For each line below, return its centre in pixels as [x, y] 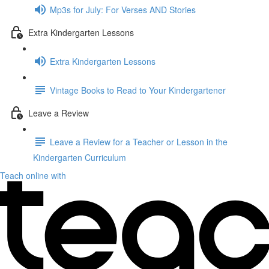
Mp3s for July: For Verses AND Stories [123, 9]
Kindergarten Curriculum [80, 157]
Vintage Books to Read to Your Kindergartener [138, 90]
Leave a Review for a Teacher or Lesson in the [139, 141]
